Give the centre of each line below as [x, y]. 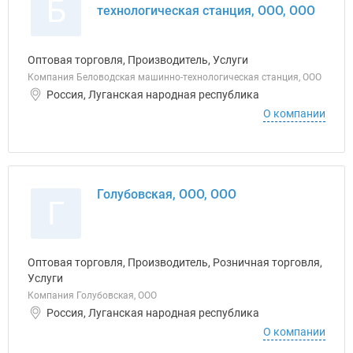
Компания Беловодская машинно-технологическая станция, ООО [175, 77]
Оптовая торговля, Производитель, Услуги [138, 60]
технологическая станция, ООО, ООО [206, 11]
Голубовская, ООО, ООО [167, 194]
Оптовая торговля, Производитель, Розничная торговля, [175, 262]
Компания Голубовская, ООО [92, 295]
